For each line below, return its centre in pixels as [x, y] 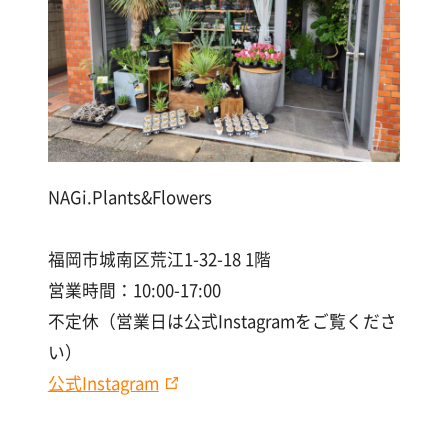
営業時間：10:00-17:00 [134, 289]
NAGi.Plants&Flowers [129, 196]
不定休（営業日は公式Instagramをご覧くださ [222, 320]
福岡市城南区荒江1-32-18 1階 [159, 258]
